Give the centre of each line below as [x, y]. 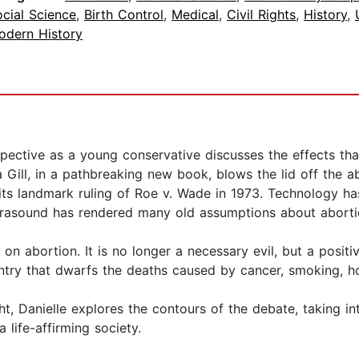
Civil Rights [261, 15]
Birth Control [124, 15]
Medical [195, 15]
